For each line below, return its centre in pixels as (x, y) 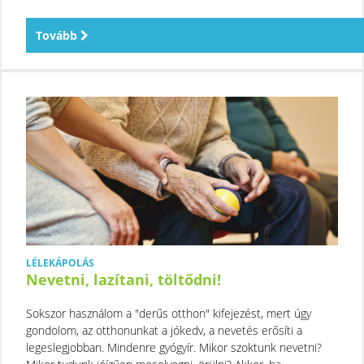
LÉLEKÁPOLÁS (60, 262)
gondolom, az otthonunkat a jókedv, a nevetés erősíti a (164, 330)
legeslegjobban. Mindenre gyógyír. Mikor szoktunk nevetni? (174, 347)
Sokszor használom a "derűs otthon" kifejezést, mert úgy (169, 313)
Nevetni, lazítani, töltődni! (123, 279)
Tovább (58, 35)
